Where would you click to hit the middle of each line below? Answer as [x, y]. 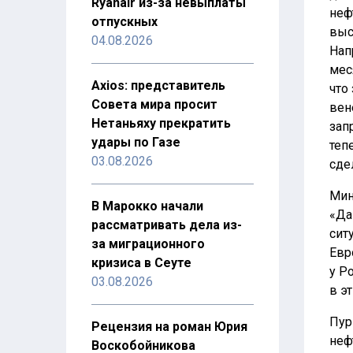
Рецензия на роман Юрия [169, 327]
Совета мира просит [154, 104]
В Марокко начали [147, 206]
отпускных [124, 22]
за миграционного [148, 244]
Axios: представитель [158, 85]
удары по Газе [136, 142]
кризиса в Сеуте [141, 263]
